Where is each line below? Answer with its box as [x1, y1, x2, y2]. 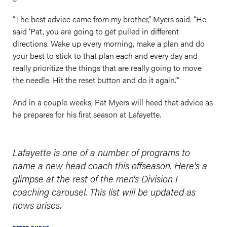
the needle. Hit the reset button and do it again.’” [13, 74, 179, 86]
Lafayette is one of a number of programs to [13, 145, 190, 159]
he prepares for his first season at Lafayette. [13, 108, 161, 120]
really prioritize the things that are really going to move [13, 62, 202, 73]
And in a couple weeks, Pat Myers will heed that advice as [13, 96, 213, 108]
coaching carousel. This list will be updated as [13, 184, 196, 199]
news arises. [13, 198, 62, 212]
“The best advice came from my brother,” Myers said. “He [13, 13, 206, 25]
